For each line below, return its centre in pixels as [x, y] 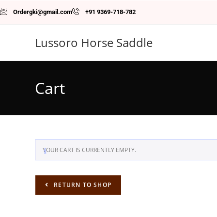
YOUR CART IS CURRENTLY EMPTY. [89, 150]
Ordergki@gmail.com [42, 12]
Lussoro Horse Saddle [94, 42]
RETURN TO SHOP [82, 185]
